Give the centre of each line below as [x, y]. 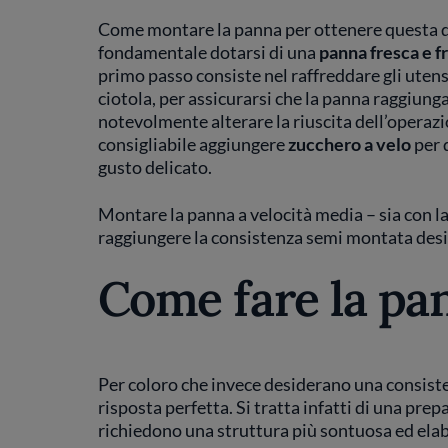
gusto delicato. [154, 167]
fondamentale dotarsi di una [208, 52]
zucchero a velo [349, 144]
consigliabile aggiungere [192, 144]
